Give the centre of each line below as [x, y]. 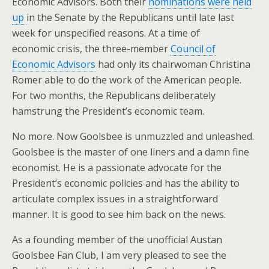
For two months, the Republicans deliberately [114, 95]
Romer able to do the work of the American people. [127, 80]
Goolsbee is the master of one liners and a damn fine [131, 152]
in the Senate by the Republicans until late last [130, 17]
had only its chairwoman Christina [173, 64]
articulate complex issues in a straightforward [115, 198]
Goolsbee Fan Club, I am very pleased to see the [119, 255]
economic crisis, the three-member [91, 48]
